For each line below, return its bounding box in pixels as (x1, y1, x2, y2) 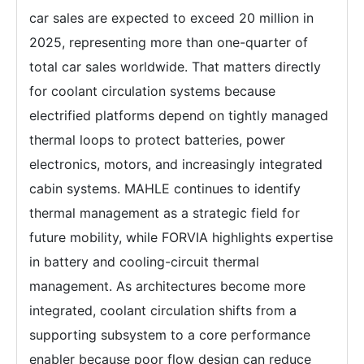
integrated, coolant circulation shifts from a (29, 301, 297, 318)
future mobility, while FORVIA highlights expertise (29, 228, 333, 245)
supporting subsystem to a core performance (29, 326, 310, 343)
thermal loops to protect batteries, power (29, 131, 285, 148)
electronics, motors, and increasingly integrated (29, 155, 323, 172)
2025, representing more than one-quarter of (29, 33, 308, 50)
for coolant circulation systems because (29, 82, 275, 99)
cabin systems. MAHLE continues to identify (29, 180, 301, 197)
